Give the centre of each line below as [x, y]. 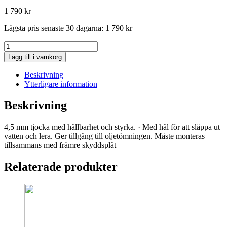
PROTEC [20, 54]
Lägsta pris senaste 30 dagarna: [55, 28]
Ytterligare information [61, 84]
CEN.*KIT [22, 63]
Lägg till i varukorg [35, 57]
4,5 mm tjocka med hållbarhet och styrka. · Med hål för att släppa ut [112, 127]
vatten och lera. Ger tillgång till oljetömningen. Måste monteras [104, 136]
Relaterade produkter [61, 166]
